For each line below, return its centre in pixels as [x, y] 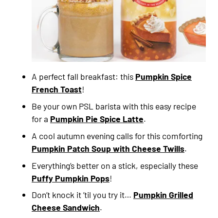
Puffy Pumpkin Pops [71, 178]
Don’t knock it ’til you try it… [82, 195]
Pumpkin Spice [163, 77]
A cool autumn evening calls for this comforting [117, 136]
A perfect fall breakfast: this [83, 77]
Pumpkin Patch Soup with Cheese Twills [108, 148]
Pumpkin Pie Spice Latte [97, 118]
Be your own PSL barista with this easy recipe [114, 106]
